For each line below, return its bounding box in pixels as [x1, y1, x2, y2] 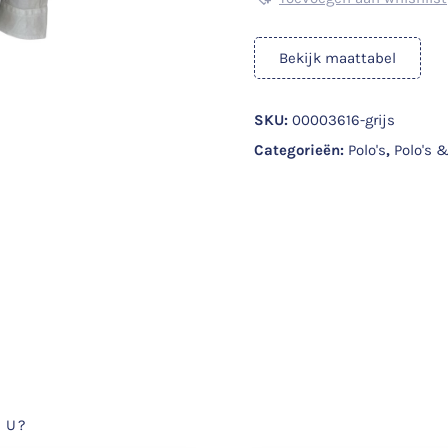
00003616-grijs [292, 111, 395, 129]
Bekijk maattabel [279, 49, 396, 67]
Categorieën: [254, 141, 348, 159]
